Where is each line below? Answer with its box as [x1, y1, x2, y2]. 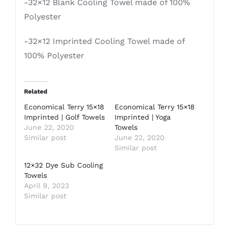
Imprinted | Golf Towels [24, 113, 105, 122]
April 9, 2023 [24, 181, 69, 190]
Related [24, 88, 48, 96]
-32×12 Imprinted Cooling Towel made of [24, 36, 185, 47]
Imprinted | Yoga [114, 113, 171, 122]
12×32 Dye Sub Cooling [24, 161, 103, 170]
